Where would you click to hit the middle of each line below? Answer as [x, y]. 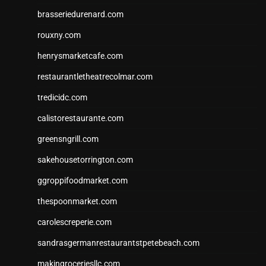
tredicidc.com [62, 98]
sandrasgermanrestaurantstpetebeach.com [118, 243]
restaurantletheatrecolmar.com [95, 77]
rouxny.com [59, 35]
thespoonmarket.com [77, 202]
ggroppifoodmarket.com [83, 181]
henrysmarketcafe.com [80, 56]
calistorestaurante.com [80, 118]
